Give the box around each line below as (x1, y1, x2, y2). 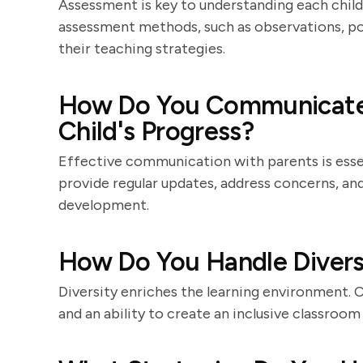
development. (58, 196, 149, 214)
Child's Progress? (58, 116, 254, 147)
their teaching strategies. (58, 40, 225, 58)
